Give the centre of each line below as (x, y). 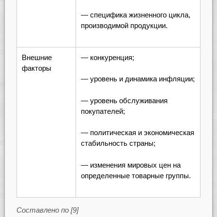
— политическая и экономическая (137, 133)
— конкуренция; (107, 57)
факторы (36, 68)
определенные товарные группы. (136, 175)
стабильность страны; (118, 143)
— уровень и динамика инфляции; (138, 79)
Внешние (37, 57)
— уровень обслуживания (124, 100)
